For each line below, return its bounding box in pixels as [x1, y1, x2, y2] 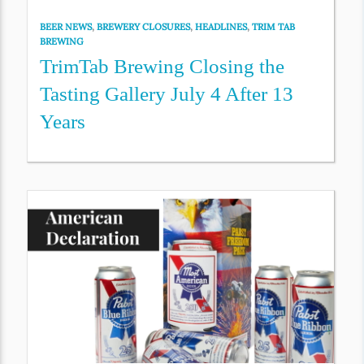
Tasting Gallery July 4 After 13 [40, 83, 294, 106]
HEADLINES [195, 21, 248, 33]
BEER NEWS [40, 21, 93, 33]
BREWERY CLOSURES [97, 21, 191, 33]
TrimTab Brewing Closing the [40, 55, 285, 78]
